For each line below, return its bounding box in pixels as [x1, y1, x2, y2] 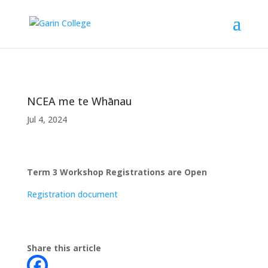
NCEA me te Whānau [26, 94, 132, 108]
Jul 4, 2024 [26, 114, 67, 125]
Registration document [26, 188, 118, 200]
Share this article [26, 242, 101, 254]
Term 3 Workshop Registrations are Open [26, 166, 207, 178]
